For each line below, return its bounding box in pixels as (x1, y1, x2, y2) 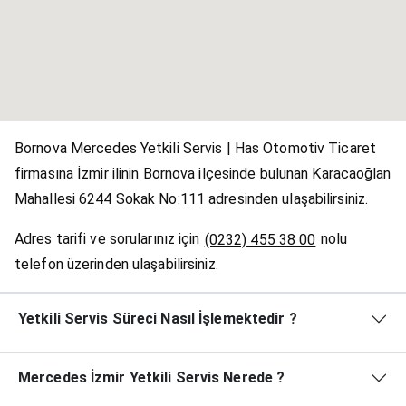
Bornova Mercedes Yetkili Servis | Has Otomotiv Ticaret (14, 140, 376, 158)
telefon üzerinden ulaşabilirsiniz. (14, 256, 218, 274)
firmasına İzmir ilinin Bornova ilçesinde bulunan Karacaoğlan (14, 165, 391, 183)
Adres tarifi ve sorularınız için (14, 230, 204, 248)
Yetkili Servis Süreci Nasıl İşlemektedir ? (18, 310, 297, 328)
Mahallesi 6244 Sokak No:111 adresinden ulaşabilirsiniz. (14, 190, 369, 208)
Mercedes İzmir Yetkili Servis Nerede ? (18, 369, 285, 387)
